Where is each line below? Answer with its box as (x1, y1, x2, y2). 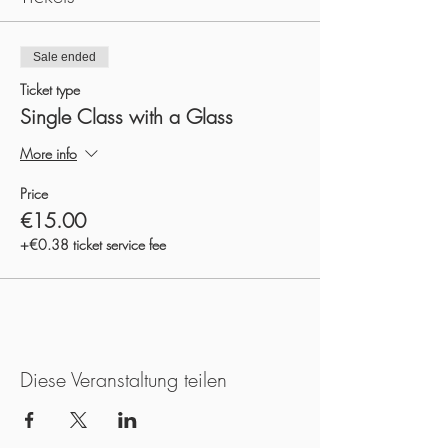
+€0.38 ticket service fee (20, 235, 166, 254)
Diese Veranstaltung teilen (20, 366, 227, 393)
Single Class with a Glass (20, 103, 233, 130)
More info (20, 143, 77, 163)
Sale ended (33, 50, 96, 64)
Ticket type (20, 80, 80, 99)
